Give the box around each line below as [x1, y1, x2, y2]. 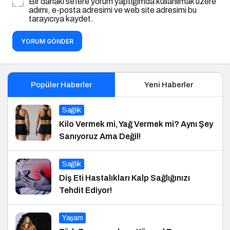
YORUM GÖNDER [21, 37, 73, 45]
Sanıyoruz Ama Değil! [59, 131, 141, 141]
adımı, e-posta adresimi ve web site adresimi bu [29, 5, 197, 14]
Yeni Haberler [144, 80, 193, 89]
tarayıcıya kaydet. [29, 14, 93, 23]
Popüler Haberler [30, 80, 92, 89]
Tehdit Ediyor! [59, 185, 112, 195]
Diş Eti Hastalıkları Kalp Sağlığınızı [59, 173, 190, 182]
